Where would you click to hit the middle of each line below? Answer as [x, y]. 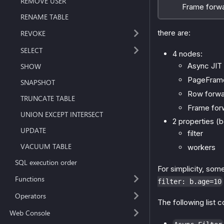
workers [201, 147]
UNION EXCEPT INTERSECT [62, 114]
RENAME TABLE [45, 16]
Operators [30, 196]
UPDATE [33, 130]
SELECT [32, 50]
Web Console [29, 212]
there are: [174, 32]
